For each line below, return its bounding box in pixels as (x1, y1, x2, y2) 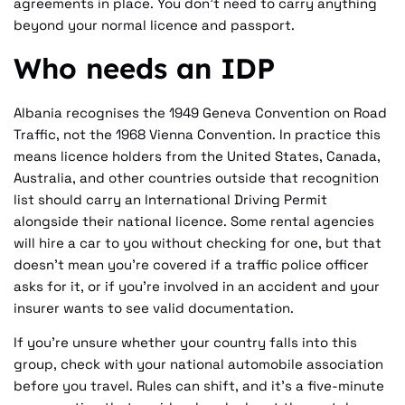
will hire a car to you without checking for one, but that (14, 233, 381, 251)
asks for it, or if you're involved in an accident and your (14, 277, 380, 295)
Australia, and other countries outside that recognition (14, 168, 379, 186)
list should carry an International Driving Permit (14, 190, 327, 208)
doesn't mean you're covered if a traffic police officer (14, 255, 369, 273)
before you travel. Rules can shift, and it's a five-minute (14, 377, 384, 395)
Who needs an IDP (14, 50, 275, 86)
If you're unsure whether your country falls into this (14, 334, 357, 352)
